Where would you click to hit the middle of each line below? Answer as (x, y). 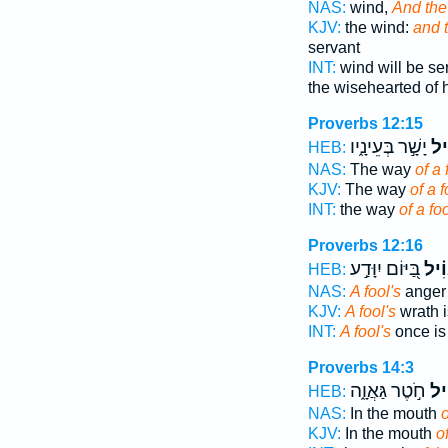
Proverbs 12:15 (365, 123)
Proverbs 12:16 (365, 245)
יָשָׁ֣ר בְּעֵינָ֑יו (388, 147)
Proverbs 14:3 (360, 367)
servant (333, 47)
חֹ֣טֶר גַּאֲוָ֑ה (387, 391)
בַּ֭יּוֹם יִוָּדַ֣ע (384, 269)
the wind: (376, 27)
